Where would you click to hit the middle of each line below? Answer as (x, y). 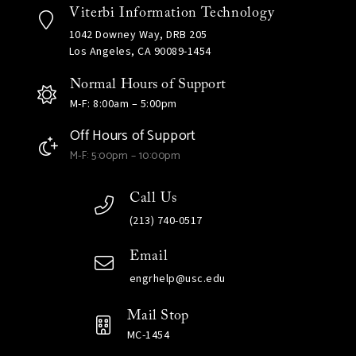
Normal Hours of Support (148, 85)
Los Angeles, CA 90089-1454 (140, 52)
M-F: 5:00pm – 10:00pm (125, 157)
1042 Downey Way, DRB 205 (138, 35)
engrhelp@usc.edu (177, 279)
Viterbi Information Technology (172, 13)
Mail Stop (158, 316)
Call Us (153, 199)
